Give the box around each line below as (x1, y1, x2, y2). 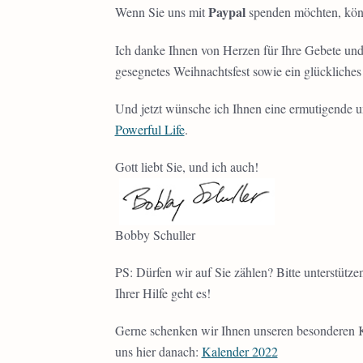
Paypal (207, 2, 246, 21)
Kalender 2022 (201, 343, 278, 360)
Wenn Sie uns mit (114, 3, 208, 20)
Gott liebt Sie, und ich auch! (114, 158, 258, 176)
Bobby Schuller (114, 226, 195, 243)
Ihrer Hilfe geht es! (114, 284, 211, 301)
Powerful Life (114, 121, 185, 139)
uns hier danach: (114, 343, 202, 360)
